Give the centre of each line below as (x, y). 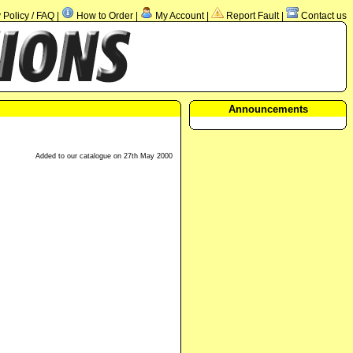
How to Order (105, 16)
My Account (180, 16)
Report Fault (253, 16)
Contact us (324, 16)
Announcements (268, 109)
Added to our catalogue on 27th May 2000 (104, 156)
